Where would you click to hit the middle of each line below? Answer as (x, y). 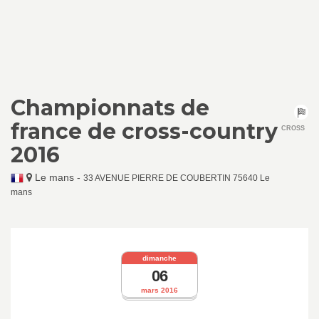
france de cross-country (144, 131)
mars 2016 (159, 291)
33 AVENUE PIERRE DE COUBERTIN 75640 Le (177, 178)
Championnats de (110, 108)
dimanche (159, 258)
